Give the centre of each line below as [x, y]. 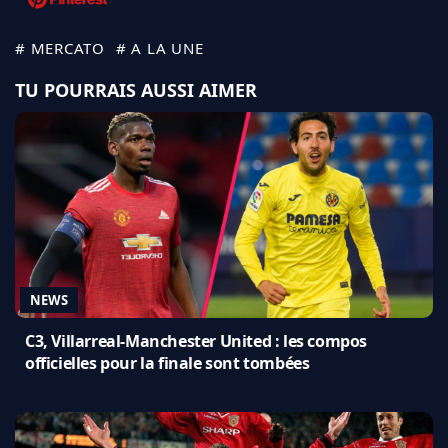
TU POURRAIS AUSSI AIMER [136, 89]
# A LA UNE [159, 47]
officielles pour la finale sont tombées [167, 362]
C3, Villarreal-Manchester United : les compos [196, 340]
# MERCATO [60, 47]
